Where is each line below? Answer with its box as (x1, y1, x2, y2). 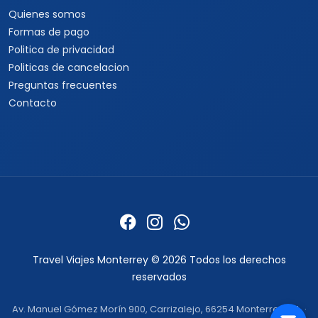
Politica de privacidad (9, 43, 114, 57)
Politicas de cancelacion (9, 60, 129, 75)
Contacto (9, 96, 57, 110)
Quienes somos (9, 7, 86, 21)
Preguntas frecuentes (9, 78, 117, 92)
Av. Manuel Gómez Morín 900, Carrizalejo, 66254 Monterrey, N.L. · (11, 302, 307, 316)
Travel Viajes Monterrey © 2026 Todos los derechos (32, 253, 286, 267)
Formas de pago (9, 25, 89, 39)
